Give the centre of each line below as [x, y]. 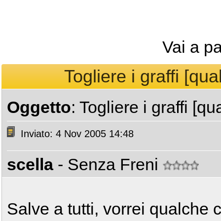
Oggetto [39, 107]
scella [30, 164]
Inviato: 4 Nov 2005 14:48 [76, 134]
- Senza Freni [110, 164]
